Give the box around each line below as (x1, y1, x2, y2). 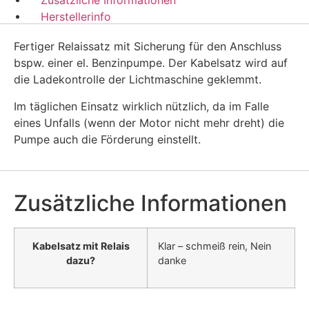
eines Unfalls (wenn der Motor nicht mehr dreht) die (14, 115, 284, 130)
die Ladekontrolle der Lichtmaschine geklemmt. (14, 72, 261, 87)
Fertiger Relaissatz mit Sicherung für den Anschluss (14, 39, 281, 54)
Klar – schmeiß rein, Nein (158, 240, 271, 252)
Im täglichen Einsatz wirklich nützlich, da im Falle (14, 99, 269, 113)
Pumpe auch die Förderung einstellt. (14, 132, 201, 146)
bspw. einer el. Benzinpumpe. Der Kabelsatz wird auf (14, 56, 288, 70)
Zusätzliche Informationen (14, 190, 287, 217)
